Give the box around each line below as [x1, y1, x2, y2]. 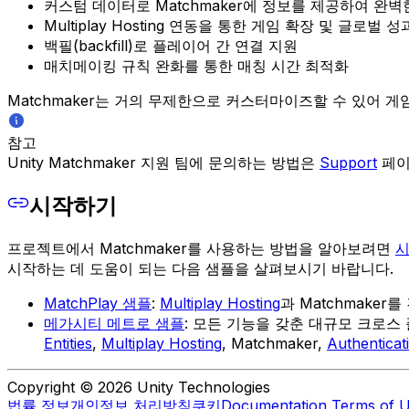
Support [320, 153, 377, 173]
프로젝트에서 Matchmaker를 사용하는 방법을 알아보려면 [7, 239, 395, 258]
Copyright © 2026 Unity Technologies [7, 378, 270, 397]
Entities [44, 334, 92, 353]
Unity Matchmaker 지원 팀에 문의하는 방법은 [7, 153, 320, 173]
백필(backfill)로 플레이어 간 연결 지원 [44, 37, 298, 56]
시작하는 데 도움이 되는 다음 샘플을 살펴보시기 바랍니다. [7, 259, 393, 278]
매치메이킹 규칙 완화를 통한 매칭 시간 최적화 [44, 57, 349, 76]
